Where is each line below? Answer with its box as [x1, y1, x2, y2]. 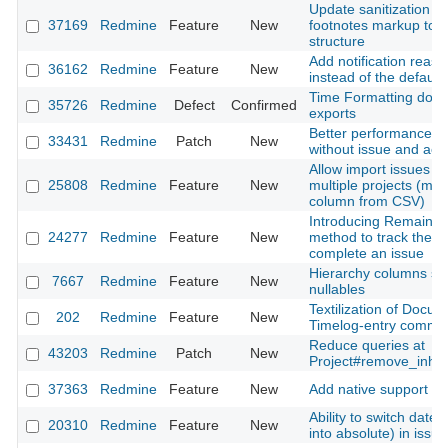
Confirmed [231, 97, 297, 114]
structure [309, 33, 365, 50]
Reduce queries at [309, 337, 425, 354]
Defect [173, 97, 215, 114]
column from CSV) [309, 193, 425, 210]
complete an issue [309, 245, 424, 262]
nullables [309, 281, 365, 298]
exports [309, 105, 356, 122]
